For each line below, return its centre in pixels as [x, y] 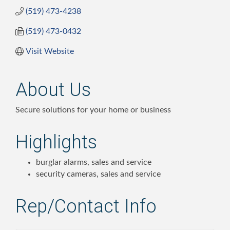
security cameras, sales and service [98, 174]
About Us [53, 90]
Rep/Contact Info [86, 206]
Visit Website [50, 51]
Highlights [56, 142]
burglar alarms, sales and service [94, 162]
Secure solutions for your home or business [93, 110]
